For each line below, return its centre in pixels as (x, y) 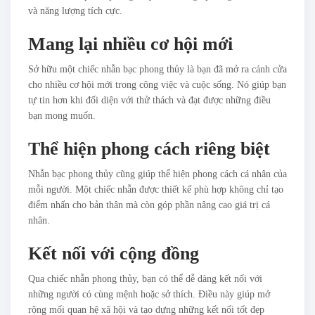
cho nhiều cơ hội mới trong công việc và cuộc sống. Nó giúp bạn (157, 85)
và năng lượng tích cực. (75, 11)
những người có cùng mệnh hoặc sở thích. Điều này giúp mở (149, 295)
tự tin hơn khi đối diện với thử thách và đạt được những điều (149, 101)
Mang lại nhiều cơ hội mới (130, 44)
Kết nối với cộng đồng (114, 254)
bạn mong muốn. (62, 116)
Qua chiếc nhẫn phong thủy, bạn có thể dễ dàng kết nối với (145, 279)
